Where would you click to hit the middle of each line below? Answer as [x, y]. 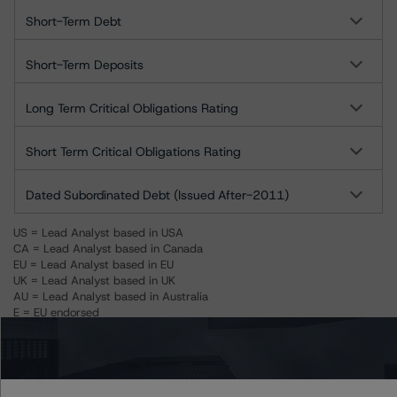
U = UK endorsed [57, 328]
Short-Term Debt [74, 21]
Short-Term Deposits [85, 65]
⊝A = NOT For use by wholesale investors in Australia [153, 344]
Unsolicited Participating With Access [111, 360]
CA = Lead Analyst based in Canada [108, 249]
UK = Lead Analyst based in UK [94, 280]
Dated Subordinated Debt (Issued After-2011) [157, 195]
